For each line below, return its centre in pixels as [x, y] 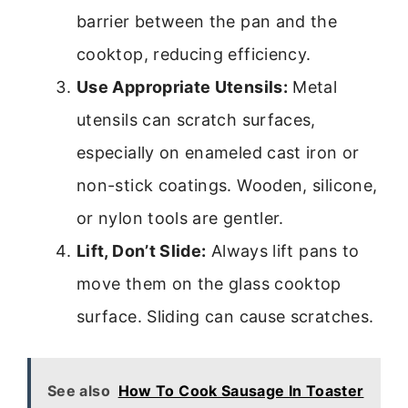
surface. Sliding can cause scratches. [225, 317]
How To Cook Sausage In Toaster [241, 391]
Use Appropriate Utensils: [182, 87]
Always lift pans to [283, 251]
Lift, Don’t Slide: [142, 251]
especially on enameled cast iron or [218, 153]
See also [79, 391]
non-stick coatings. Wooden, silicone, [227, 186]
